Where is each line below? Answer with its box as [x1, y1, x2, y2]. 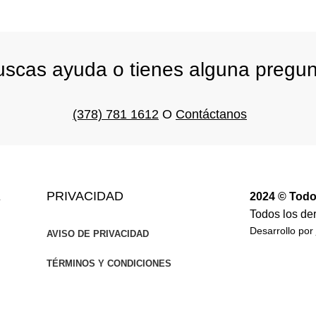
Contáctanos [175, 107, 247, 121]
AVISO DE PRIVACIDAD [47, 228, 150, 239]
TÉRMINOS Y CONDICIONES [47, 257, 172, 269]
